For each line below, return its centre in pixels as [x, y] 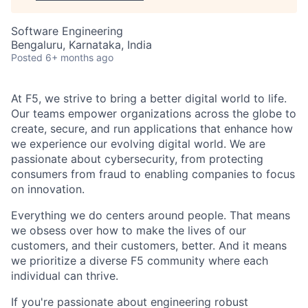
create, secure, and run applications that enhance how [152, 129]
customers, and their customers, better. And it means [149, 245]
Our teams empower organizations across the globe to [154, 113]
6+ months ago [79, 57]
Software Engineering [67, 31]
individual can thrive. [65, 276]
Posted [27, 57]
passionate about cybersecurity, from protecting [137, 159]
